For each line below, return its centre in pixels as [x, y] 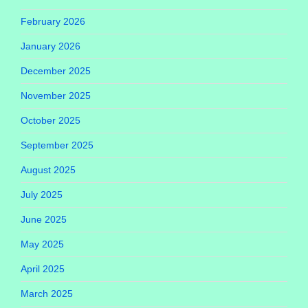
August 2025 [48, 170]
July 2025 [42, 195]
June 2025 [44, 220]
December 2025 [56, 71]
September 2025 [57, 145]
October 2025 [51, 121]
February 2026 [53, 22]
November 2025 [56, 96]
